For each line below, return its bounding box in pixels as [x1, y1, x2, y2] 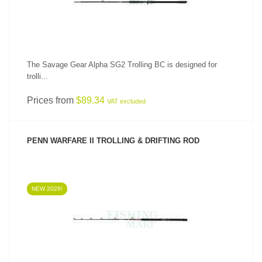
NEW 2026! [32, 185, 63, 192]
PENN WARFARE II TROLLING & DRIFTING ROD [27, 136, 199, 145]
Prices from [27, 95, 76, 105]
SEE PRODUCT [108, 197, 154, 204]
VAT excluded [107, 98, 146, 105]
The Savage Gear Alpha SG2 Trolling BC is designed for [27, 60, 217, 69]
